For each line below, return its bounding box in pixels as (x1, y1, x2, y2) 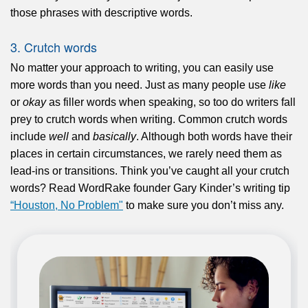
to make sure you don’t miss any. (123, 199, 284, 211)
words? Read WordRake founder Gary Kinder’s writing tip (10, 181, 290, 194)
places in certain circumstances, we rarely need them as (10, 147, 282, 159)
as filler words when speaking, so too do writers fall (46, 96, 296, 108)
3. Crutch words (10, 38, 97, 56)
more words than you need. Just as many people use (10, 78, 269, 91)
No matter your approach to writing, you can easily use (10, 61, 274, 74)
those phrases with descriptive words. (10, 7, 192, 19)
